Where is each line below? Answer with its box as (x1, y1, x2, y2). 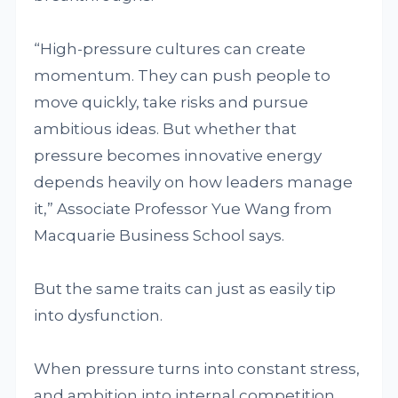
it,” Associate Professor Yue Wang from (34, 199, 333, 218)
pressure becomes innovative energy (34, 146, 322, 164)
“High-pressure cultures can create (34, 39, 306, 58)
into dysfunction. (34, 306, 163, 324)
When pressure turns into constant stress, (34, 359, 361, 378)
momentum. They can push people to (34, 66, 331, 84)
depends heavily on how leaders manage (34, 172, 354, 191)
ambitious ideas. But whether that (34, 119, 298, 138)
